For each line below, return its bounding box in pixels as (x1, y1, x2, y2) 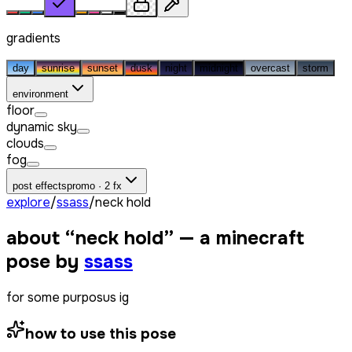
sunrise (42, 61, 75, 74)
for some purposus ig (6, 288, 129, 306)
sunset (87, 61, 118, 74)
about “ (6, 225, 75, 250)
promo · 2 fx (67, 179, 122, 192)
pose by (6, 249, 79, 273)
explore (6, 193, 50, 211)
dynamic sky (6, 118, 77, 135)
